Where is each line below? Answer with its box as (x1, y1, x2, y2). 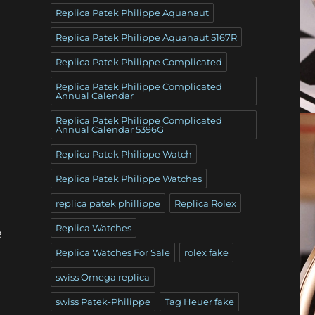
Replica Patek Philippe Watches (55, 172, 202, 184)
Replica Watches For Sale (55, 246, 170, 258)
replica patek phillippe (55, 197, 160, 209)
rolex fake (184, 246, 229, 258)
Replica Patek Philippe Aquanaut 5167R (55, 31, 237, 43)
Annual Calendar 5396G (55, 123, 164, 135)
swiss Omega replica (55, 271, 150, 283)
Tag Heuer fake (164, 295, 234, 307)
